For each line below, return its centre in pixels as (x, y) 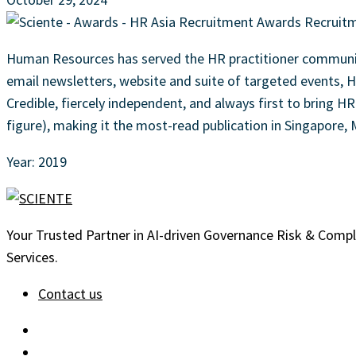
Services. (32, 257)
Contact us (70, 293)
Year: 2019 (37, 161)
